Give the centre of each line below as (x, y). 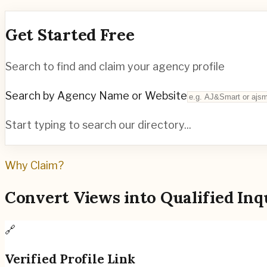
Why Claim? (34, 166)
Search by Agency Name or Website (96, 96)
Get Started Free (70, 34)
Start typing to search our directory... (98, 125)
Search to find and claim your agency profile (115, 67)
